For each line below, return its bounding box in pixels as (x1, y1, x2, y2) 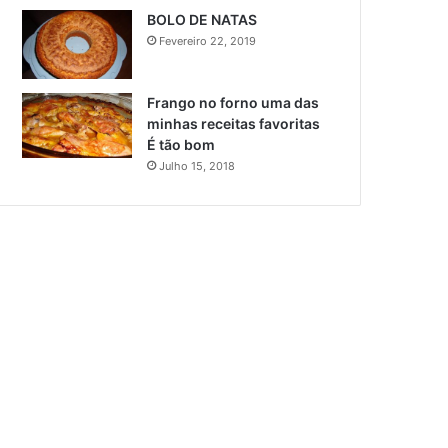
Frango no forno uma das (147, 93, 320, 111)
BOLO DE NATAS (147, 11, 258, 29)
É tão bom (147, 135, 216, 153)
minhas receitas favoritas (147, 114, 321, 132)
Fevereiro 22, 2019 (159, 34, 257, 49)
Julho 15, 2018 (159, 158, 236, 173)
